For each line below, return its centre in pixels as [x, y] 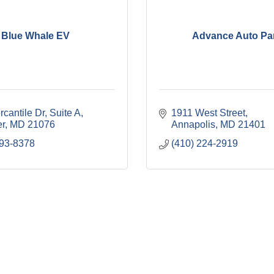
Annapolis [193, 125]
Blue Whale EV [35, 35]
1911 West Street [208, 113]
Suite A [65, 113]
